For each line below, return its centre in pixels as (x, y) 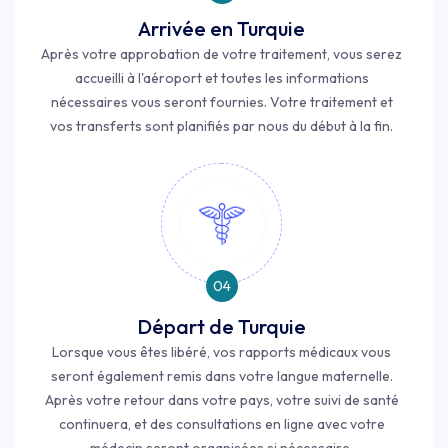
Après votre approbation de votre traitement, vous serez (221, 54)
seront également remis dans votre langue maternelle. (221, 376)
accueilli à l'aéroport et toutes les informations (221, 78)
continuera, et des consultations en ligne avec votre (221, 424)
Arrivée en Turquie (221, 29)
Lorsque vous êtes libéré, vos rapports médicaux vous (221, 352)
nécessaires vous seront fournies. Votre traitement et (221, 102)
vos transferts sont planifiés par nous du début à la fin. (221, 126)
